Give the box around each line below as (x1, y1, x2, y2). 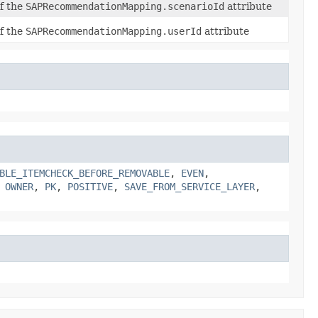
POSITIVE (67, 180, 113, 192)
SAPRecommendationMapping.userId (26, 25, 202, 37)
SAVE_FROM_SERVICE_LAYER (124, 180, 255, 192)
